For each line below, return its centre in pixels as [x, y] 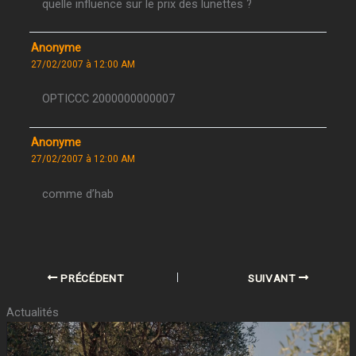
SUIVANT [273, 278]
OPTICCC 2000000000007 [109, 99]
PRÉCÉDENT [91, 278]
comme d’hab [78, 193]
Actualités [32, 313]
